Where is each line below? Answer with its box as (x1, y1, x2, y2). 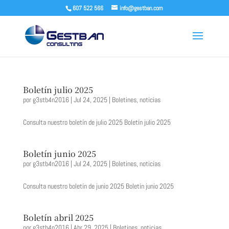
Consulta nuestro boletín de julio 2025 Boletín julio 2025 (22, 118, 171, 127)
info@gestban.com (120, 4, 164, 12)
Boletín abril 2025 (22, 212, 94, 223)
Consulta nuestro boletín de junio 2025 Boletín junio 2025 (22, 181, 174, 191)
